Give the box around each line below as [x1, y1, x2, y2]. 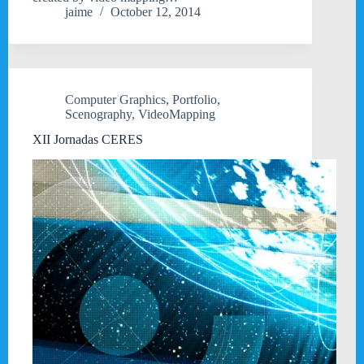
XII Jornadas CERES [32, 132, 143, 147]
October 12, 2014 [110, 5, 201, 19]
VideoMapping [138, 107, 215, 122]
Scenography [65, 107, 132, 122]
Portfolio [172, 93, 217, 107]
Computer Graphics [65, 93, 166, 107]
